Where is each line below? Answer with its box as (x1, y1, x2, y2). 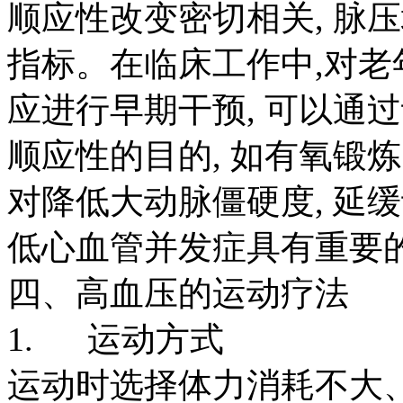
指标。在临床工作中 (7, 44, 315, 83)
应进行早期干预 (7, 90, 246, 129)
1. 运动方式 (7, 319, 224, 358)
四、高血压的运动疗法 (7, 273, 349, 312)
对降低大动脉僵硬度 (7, 182, 315, 220)
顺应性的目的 (7, 136, 212, 175)
